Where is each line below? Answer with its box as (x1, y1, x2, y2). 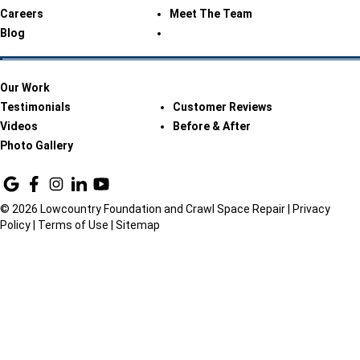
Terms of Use (38, 219, 108, 231)
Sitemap (116, 219, 160, 231)
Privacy (292, 202, 330, 215)
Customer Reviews (173, 100, 273, 113)
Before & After (173, 120, 252, 133)
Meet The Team (169, 7, 252, 20)
